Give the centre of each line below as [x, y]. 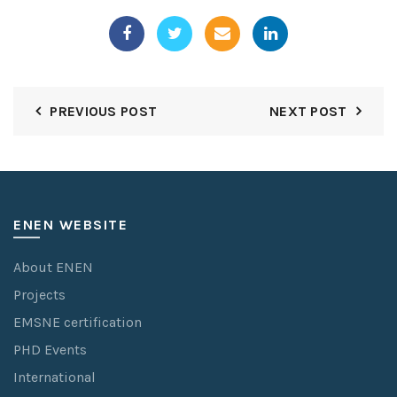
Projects [39, 294]
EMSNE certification [78, 322]
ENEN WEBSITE [70, 224]
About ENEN [53, 267]
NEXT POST [308, 111]
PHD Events [50, 349]
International [54, 377]
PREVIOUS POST [104, 111]
